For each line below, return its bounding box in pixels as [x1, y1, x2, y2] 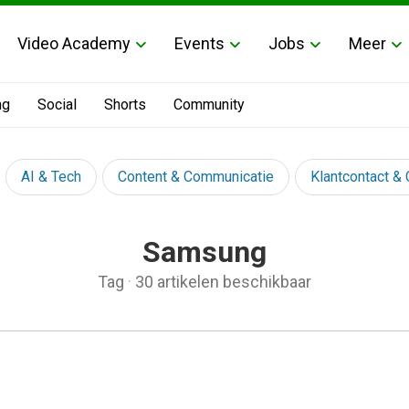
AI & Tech [21, 168, 81, 185]
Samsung [142, 235, 267, 269]
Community [173, 96, 245, 113]
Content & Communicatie [118, 168, 274, 185]
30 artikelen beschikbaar [135, 272, 311, 291]
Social [37, 96, 77, 113]
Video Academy [17, 33, 131, 53]
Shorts [104, 96, 146, 113]
